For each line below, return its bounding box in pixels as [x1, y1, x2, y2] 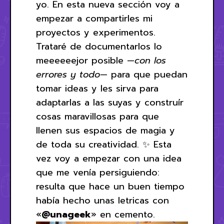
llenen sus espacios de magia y [36, 123, 175, 137]
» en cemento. [91, 207, 155, 221]
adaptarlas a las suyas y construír [36, 95, 183, 109]
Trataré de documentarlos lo [36, 39, 162, 53]
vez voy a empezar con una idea [36, 151, 181, 165]
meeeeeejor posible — [36, 53, 134, 67]
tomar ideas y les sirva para [36, 81, 158, 95]
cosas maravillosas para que [36, 109, 159, 123]
